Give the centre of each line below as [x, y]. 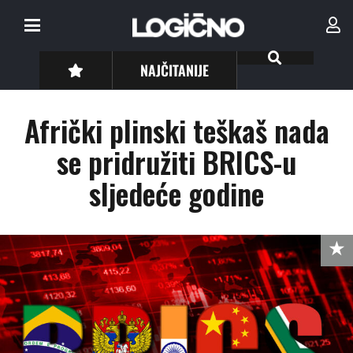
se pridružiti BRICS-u [176, 162]
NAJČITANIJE [175, 70]
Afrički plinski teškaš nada [176, 130]
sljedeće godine [176, 193]
